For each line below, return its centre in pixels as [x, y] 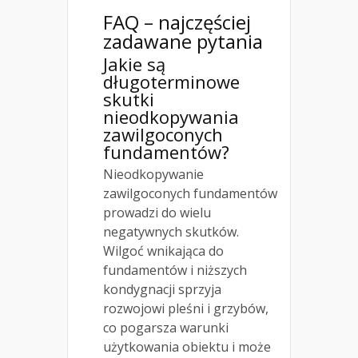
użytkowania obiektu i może [187, 347]
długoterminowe [171, 82]
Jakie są [134, 64]
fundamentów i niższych [175, 270]
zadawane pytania [183, 42]
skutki [129, 99]
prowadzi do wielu [157, 213]
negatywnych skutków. [171, 232]
